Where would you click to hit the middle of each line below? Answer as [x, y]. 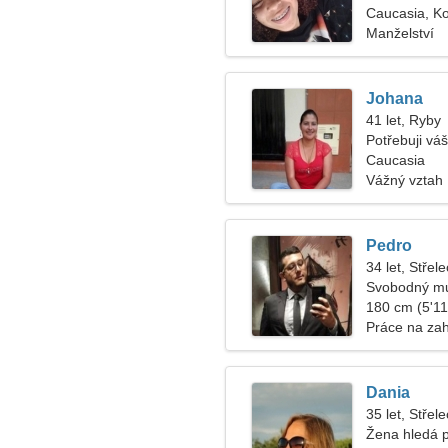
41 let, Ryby [403, 120]
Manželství [400, 33]
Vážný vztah [404, 180]
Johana [394, 98]
